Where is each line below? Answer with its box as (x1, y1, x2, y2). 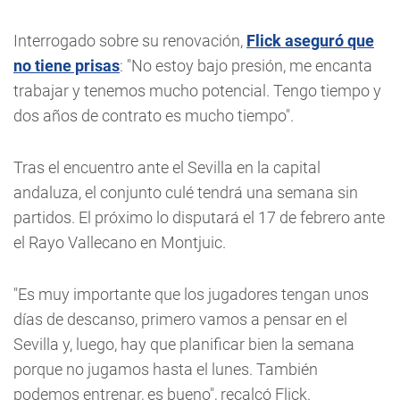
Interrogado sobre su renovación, (13, 31, 246, 50)
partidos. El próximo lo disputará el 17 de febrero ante (13, 208, 385, 227)
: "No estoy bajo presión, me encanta (120, 56, 372, 75)
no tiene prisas (13, 56, 120, 75)
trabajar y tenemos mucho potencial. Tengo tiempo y (13, 81, 381, 100)
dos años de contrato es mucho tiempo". (13, 106, 294, 125)
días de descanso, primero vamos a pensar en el (13, 310, 347, 329)
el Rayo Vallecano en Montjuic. (13, 233, 226, 252)
